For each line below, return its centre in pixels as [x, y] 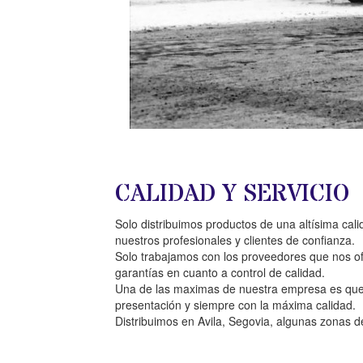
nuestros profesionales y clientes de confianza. [235, 240]
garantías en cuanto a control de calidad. [220, 272]
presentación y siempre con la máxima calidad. [235, 305]
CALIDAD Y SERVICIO [232, 194]
